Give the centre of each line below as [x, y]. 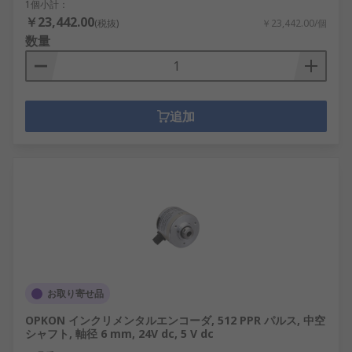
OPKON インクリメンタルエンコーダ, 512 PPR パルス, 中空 [175, 320]
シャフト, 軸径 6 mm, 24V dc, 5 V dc [119, 334]
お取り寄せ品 [75, 293]
